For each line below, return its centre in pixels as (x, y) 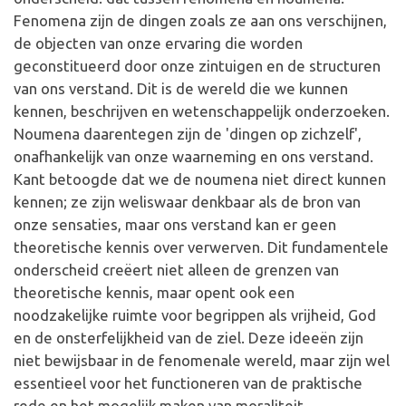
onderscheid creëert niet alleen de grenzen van (176, 270)
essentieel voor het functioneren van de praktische (188, 383)
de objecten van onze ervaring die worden (158, 43)
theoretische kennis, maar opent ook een (154, 292)
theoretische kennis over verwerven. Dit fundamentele (201, 247)
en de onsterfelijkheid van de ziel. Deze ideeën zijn (188, 338)
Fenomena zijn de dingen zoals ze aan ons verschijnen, (200, 20)
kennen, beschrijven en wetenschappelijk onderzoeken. (202, 111)
